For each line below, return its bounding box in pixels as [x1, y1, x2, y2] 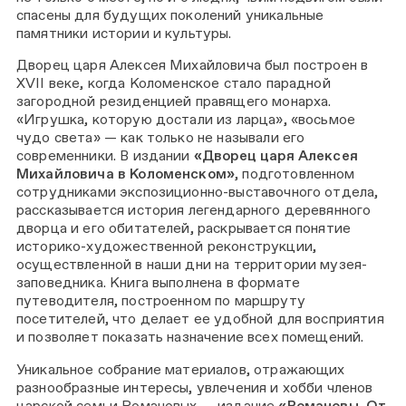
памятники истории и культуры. [16, 24, 232, 42]
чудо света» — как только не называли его [16, 129, 305, 147]
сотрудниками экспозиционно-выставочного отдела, [16, 183, 379, 201]
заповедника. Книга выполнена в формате [16, 274, 300, 292]
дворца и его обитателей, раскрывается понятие [16, 219, 352, 237]
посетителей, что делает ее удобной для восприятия [16, 310, 384, 328]
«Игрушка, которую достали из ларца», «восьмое [16, 111, 356, 129]
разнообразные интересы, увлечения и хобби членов [16, 379, 373, 397]
